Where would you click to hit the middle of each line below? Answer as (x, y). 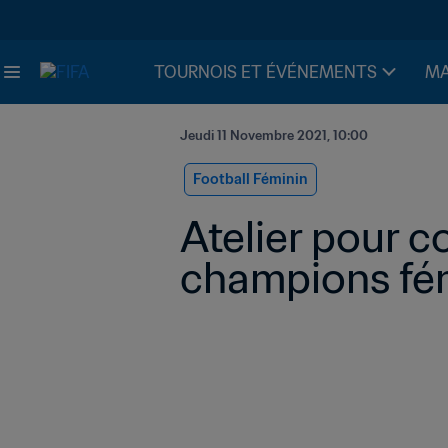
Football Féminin (250, 179)
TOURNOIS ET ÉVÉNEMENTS (265, 72)
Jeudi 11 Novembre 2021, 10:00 (274, 135)
